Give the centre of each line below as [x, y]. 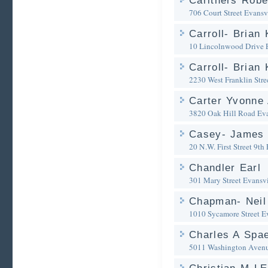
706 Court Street [216, 13]
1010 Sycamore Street [224, 214]
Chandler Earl [225, 168]
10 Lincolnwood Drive [226, 46]
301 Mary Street [215, 180]
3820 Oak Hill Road [222, 113]
